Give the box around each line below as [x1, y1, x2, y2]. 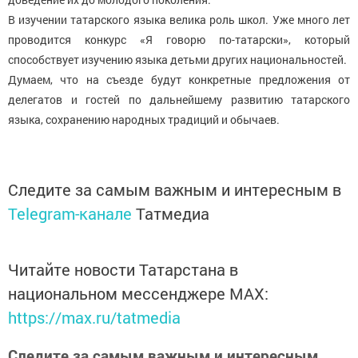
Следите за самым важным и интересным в [8, 179, 341, 201]
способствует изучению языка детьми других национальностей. [8, 52, 347, 68]
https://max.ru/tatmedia [8, 307, 181, 328]
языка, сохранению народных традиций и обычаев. [8, 112, 280, 128]
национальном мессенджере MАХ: [8, 283, 268, 304]
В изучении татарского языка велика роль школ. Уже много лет [8, 12, 350, 28]
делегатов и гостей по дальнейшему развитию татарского [8, 92, 350, 108]
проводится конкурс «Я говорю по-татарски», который [8, 32, 350, 48]
